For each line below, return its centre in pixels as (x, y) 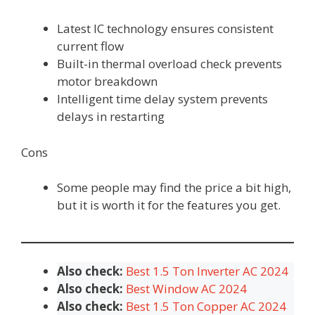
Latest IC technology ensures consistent (165, 29)
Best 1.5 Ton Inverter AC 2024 (207, 271)
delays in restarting (111, 117)
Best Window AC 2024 (186, 288)
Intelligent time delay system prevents (162, 99)
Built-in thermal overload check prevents (169, 64)
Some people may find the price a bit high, (174, 188)
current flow (90, 46)
